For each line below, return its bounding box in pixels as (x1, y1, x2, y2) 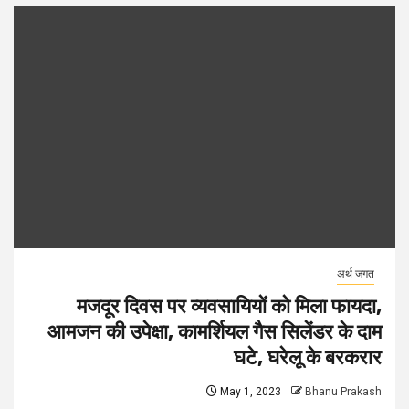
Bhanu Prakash (305, 385, 382, 398)
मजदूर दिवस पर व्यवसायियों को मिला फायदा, (77, 294, 382, 319)
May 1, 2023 (217, 385, 281, 398)
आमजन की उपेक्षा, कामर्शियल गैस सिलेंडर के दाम (47, 320, 382, 344)
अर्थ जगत (337, 267, 374, 280)
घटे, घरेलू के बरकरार (234, 345, 382, 370)
